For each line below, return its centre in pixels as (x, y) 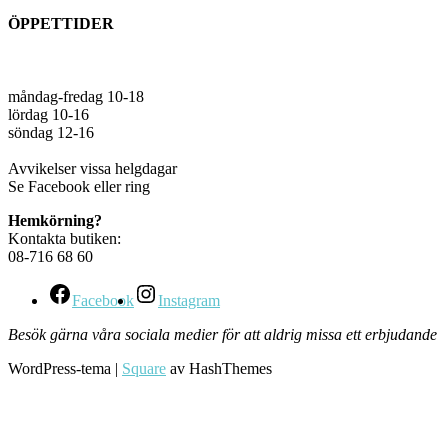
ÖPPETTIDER (61, 24)
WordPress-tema (61, 369)
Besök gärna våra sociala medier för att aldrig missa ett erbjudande (222, 335)
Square (144, 369)
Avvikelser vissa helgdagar (92, 169)
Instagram (189, 301)
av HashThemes (219, 369)
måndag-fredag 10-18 (76, 97)
